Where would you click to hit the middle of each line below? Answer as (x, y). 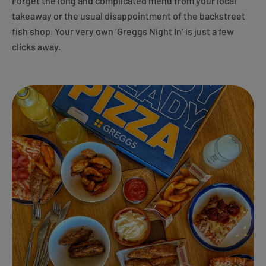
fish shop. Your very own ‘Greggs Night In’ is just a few (123, 31)
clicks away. (36, 47)
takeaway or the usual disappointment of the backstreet (129, 16)
